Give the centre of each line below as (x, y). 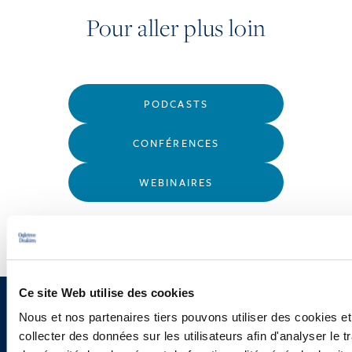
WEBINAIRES (176, 182)
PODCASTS (176, 103)
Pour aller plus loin (176, 27)
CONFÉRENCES (176, 143)
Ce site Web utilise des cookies (106, 292)
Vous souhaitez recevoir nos (145, 324)
